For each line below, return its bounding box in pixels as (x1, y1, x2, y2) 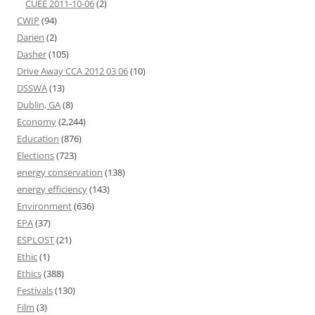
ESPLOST (17, 233, 54, 246)
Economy (17, 115, 56, 128)
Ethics (17, 267, 41, 280)
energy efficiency (17, 183, 87, 195)
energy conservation (17, 166, 103, 179)
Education (17, 132, 59, 145)
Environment (17, 200, 72, 212)
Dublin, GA (17, 98, 60, 111)
